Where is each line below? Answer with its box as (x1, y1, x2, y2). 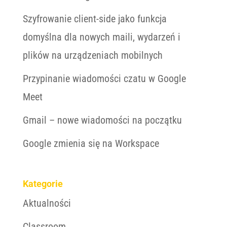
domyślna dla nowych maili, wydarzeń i (22, 31, 180, 43)
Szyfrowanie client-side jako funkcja (22, 13, 167, 25)
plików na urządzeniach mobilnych (22, 49, 163, 61)
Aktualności (22, 197, 71, 210)
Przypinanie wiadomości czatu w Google (22, 72, 186, 85)
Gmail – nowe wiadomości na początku (22, 114, 182, 126)
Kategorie (22, 178, 63, 190)
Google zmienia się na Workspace (22, 137, 159, 149)
